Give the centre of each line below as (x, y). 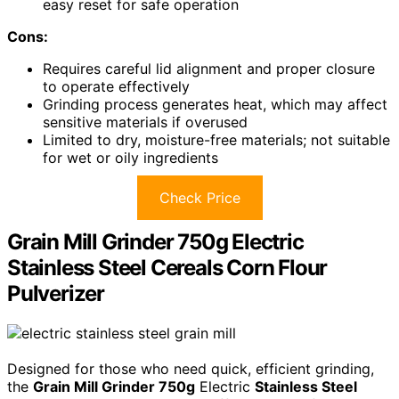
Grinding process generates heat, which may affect (215, 105)
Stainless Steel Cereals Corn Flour (167, 268)
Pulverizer (56, 294)
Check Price (199, 198)
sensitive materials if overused (145, 122)
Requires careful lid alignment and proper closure (209, 69)
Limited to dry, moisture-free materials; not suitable (216, 140)
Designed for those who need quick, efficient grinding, (191, 369)
